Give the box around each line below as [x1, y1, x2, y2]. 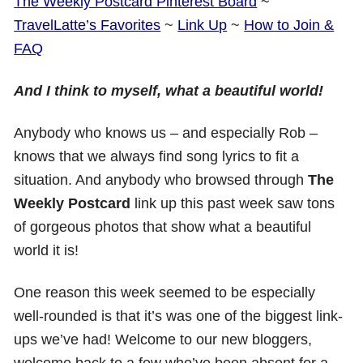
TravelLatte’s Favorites [14, 16, 161, 34]
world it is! [14, 241, 79, 259]
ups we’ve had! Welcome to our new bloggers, [14, 331, 313, 348]
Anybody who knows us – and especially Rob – [14, 124, 318, 142]
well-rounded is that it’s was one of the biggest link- [14, 307, 344, 325]
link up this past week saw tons [130, 194, 335, 212]
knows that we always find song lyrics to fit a [14, 147, 300, 165]
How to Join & [244, 16, 335, 34]
